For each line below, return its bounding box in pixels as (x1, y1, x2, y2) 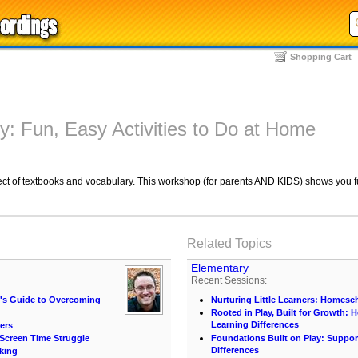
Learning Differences (211, 320, 299, 331)
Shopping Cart (290, 52, 352, 62)
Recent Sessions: (191, 275, 267, 286)
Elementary (191, 261, 249, 274)
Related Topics (187, 237, 272, 250)
